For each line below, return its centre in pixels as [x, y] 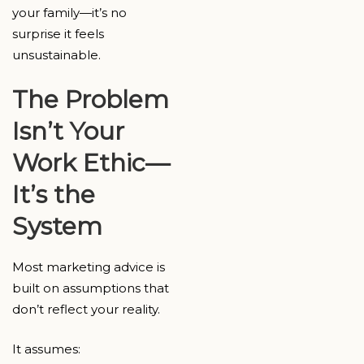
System [57, 227]
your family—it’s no [69, 12]
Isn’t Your [68, 132]
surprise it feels [58, 33]
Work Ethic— [91, 163]
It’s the [54, 195]
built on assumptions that [91, 288]
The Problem [91, 100]
